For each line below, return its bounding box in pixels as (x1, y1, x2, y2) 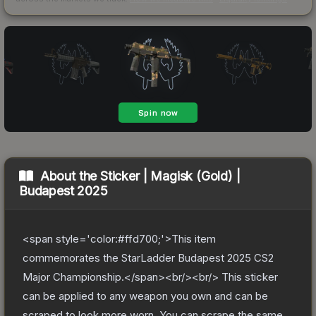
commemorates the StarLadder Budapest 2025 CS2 (23, 250, 274, 265)
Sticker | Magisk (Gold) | (100, 168, 241, 183)
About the (39, 168, 101, 183)
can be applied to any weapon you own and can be (23, 288, 268, 303)
